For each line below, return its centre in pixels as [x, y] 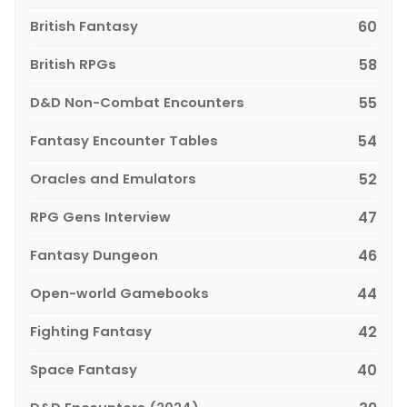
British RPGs [73, 65]
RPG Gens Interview [100, 217]
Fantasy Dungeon [94, 255]
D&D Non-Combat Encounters [137, 103]
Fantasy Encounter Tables [124, 141]
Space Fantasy [84, 370]
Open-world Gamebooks [119, 293]
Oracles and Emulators [113, 179]
